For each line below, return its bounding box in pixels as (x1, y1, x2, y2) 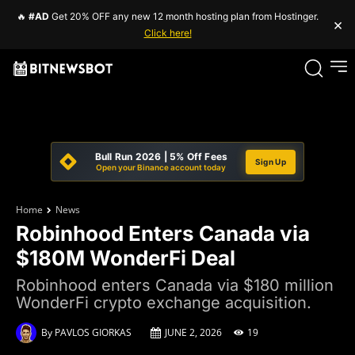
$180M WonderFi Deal (16, 246, 235, 270)
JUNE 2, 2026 (165, 326, 222, 339)
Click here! (143, 27, 192, 39)
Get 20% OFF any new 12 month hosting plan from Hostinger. (49, 10, 319, 22)
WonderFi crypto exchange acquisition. (16, 293, 311, 312)
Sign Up (254, 156, 286, 166)
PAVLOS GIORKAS (55, 326, 132, 339)
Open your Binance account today (96, 162, 227, 172)
